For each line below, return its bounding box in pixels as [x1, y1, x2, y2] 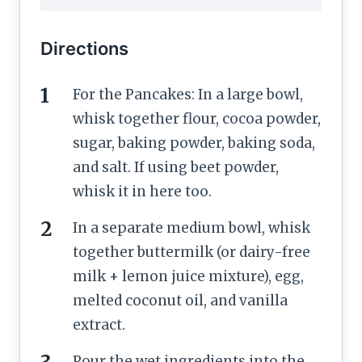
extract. [73, 315, 125, 334]
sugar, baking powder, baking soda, [73, 133, 315, 152]
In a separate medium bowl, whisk [73, 218, 310, 237]
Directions [40, 37, 128, 59]
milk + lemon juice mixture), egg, [73, 267, 304, 285]
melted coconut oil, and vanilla [73, 291, 288, 309]
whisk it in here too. [73, 182, 212, 200]
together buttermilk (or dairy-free [73, 242, 310, 261]
